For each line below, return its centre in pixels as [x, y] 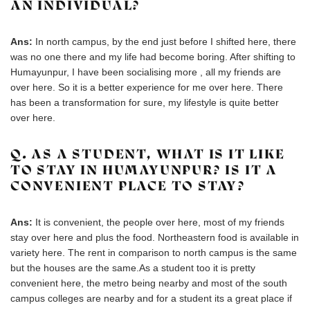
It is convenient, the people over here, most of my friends [160, 222]
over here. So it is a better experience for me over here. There [147, 87]
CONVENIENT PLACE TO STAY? [128, 186]
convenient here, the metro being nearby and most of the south [149, 283]
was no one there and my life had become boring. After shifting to [153, 57]
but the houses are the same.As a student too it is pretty [133, 268]
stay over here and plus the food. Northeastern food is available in [155, 237]
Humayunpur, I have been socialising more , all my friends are [146, 72]
